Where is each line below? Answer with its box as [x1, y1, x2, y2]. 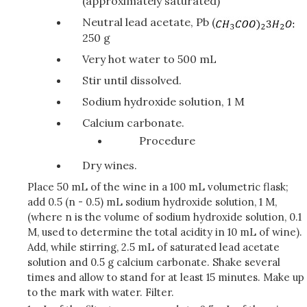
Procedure [139, 133, 196, 147]
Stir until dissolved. [82, 73, 182, 87]
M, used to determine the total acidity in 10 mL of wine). [27, 225, 302, 238]
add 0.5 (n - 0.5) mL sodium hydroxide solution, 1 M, [27, 195, 277, 208]
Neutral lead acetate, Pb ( [82, 15, 215, 29]
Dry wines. [82, 158, 137, 172]
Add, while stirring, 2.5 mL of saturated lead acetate [27, 240, 280, 254]
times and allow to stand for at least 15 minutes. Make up [27, 270, 304, 284]
